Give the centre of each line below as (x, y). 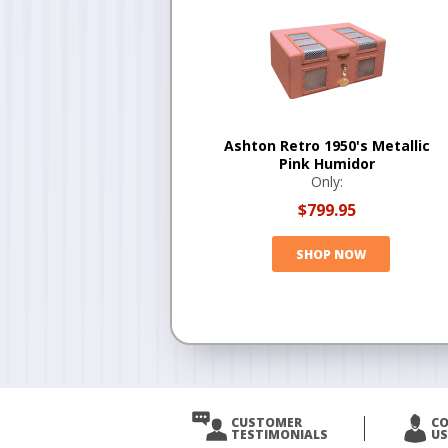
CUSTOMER (266, 422)
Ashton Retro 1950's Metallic (327, 145)
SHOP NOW (330, 254)
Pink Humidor (327, 163)
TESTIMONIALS (279, 434)
